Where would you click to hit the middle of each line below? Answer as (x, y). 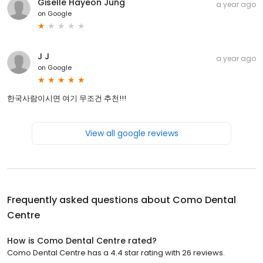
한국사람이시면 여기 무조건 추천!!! (67, 98)
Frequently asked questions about (90, 200)
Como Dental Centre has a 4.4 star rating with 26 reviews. (116, 252)
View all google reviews (131, 133)
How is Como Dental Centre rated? (82, 240)
